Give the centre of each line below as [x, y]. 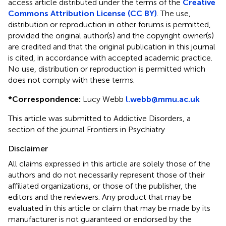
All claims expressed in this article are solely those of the [109, 163]
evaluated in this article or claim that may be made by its [109, 208]
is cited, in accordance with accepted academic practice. [110, 58]
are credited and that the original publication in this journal [112, 46]
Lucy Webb [103, 99]
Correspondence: [46, 99]
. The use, [174, 13]
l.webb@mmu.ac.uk [163, 99]
